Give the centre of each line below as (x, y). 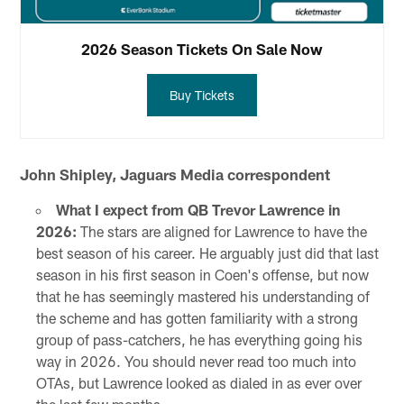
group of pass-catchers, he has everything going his (199, 339)
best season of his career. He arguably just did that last (207, 252)
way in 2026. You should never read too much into (196, 361)
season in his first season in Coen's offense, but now (202, 274)
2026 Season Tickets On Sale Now (202, 49)
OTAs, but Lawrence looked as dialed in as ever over (198, 382)
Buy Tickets (202, 96)
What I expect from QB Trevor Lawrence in (197, 209)
